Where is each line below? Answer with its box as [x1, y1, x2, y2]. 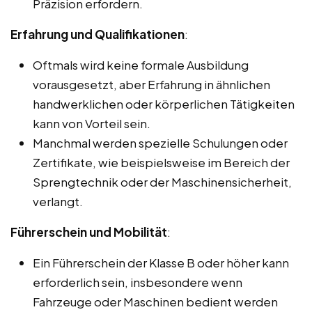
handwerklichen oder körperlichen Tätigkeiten [33, 95, 295, 111]
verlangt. [33, 193, 83, 209]
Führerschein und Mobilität [10, 224, 167, 240]
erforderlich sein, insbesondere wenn [33, 274, 242, 290]
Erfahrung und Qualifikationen [10, 26, 185, 42]
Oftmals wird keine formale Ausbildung [33, 56, 249, 72]
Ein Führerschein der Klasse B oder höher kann [33, 254, 289, 270]
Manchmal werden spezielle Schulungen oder [33, 134, 288, 150]
